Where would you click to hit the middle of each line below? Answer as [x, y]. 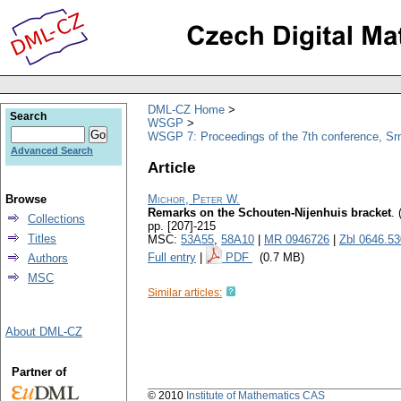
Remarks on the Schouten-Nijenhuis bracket [269, 213]
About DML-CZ [44, 332]
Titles [42, 239]
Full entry [172, 258]
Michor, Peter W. [194, 200]
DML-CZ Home [186, 109]
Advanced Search [52, 150]
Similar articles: [185, 293]
